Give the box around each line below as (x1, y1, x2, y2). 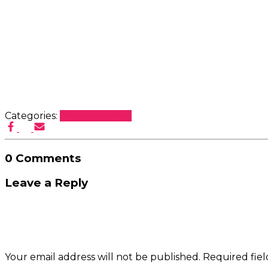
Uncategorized (60, 110, 132, 122)
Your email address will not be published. (5, 251, 200, 263)
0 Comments (5, 151, 81, 165)
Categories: (5, 110, 60, 122)
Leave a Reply (5, 176, 88, 190)
